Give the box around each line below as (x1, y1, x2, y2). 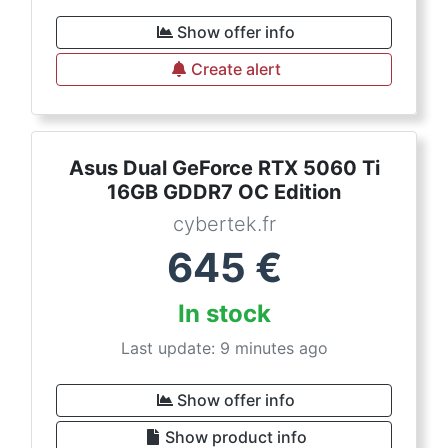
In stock (177, 299, 271, 328)
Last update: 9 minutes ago (120, 338, 328, 358)
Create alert (191, 59, 281, 79)
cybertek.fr (172, 212, 276, 236)
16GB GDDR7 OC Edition (107, 180, 341, 204)
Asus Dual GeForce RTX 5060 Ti (68, 156, 380, 180)
